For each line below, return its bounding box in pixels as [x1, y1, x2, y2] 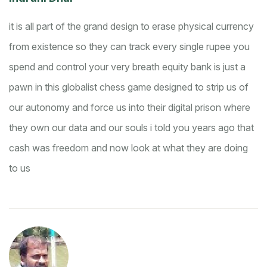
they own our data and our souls [9, 122, 150, 134]
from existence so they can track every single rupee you [9, 41, 250, 53]
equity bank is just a [162, 61, 246, 73]
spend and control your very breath [9, 61, 162, 73]
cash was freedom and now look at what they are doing [9, 142, 248, 154]
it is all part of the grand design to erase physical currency [9, 20, 254, 33]
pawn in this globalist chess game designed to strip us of [9, 81, 249, 94]
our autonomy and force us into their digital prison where [9, 101, 250, 114]
